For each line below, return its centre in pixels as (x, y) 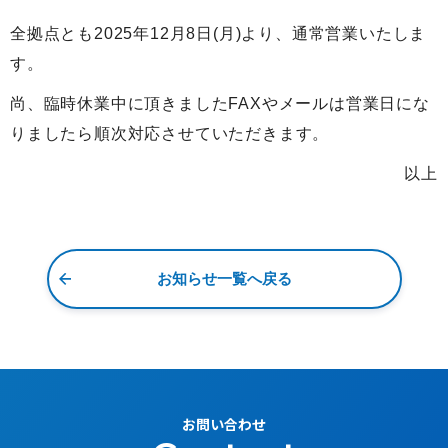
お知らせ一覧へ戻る (224, 278)
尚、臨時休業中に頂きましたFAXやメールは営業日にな (220, 103)
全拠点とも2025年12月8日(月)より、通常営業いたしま (218, 33)
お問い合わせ (224, 424)
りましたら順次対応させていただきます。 (170, 133)
